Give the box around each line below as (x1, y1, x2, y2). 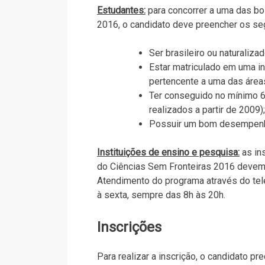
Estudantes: (96, 4, 146, 16)
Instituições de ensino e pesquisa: (96, 146, 240, 158)
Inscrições (96, 218, 161, 235)
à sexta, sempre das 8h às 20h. (96, 189, 225, 201)
